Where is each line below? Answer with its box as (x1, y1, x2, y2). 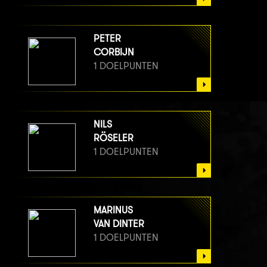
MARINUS (94, 204, 133, 216)
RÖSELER (94, 132, 133, 144)
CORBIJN (94, 46, 134, 58)
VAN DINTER (94, 218, 144, 230)
